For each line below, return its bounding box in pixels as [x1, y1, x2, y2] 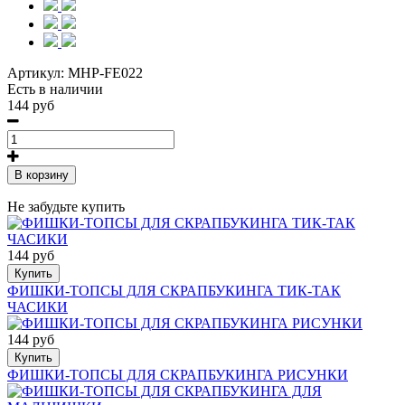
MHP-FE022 [68, 65, 143, 81]
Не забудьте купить [7, 199, 125, 215]
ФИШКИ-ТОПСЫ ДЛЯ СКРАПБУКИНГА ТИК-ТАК [7, 283, 341, 299]
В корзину [14, 168, 69, 183]
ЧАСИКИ [7, 299, 68, 316]
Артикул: [7, 65, 68, 81]
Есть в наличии [7, 81, 103, 98]
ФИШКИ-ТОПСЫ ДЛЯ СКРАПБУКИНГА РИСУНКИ [7, 367, 348, 383]
